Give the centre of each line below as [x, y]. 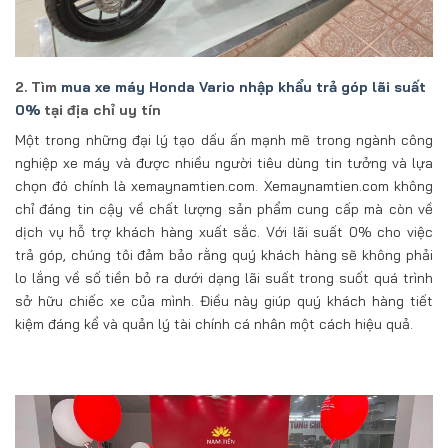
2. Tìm [38, 86]
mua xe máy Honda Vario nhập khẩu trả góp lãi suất [243, 86]
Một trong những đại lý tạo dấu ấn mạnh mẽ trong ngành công [224, 139]
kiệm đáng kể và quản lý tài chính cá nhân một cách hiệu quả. [214, 323]
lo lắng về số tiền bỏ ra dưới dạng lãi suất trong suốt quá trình [224, 277]
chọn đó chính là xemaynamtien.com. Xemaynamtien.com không [224, 185]
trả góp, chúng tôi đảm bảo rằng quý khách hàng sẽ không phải [224, 254]
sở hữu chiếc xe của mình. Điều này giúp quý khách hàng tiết [224, 300]
